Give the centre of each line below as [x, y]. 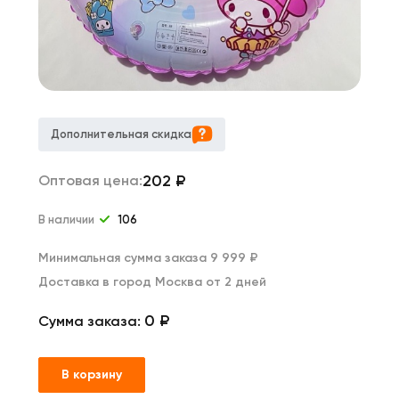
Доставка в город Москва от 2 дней [152, 282]
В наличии [68, 219]
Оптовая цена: [90, 180]
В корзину [92, 375]
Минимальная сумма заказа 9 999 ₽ [148, 258]
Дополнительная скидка [121, 134]
